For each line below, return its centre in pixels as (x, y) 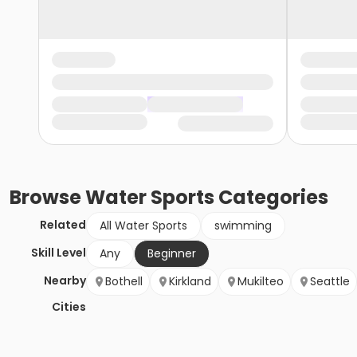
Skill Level (59, 253)
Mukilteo (261, 282)
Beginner (172, 254)
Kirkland (190, 282)
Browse (47, 198)
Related (63, 225)
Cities (69, 307)
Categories (271, 198)
